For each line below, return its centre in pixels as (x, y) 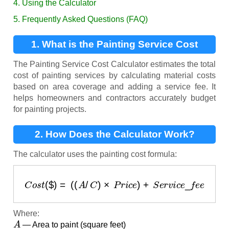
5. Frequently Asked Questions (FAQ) (81, 19)
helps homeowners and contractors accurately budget (114, 98)
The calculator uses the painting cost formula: (95, 154)
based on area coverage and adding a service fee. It (114, 86)
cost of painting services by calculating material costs (114, 75)
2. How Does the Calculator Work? (114, 134)
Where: (26, 214)
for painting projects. (50, 109)
